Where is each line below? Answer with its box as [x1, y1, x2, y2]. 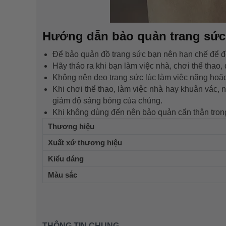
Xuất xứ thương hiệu [48, 138, 122, 147]
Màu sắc [48, 170, 77, 179]
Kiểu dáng [48, 154, 84, 163]
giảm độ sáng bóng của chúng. [52, 96, 162, 105]
